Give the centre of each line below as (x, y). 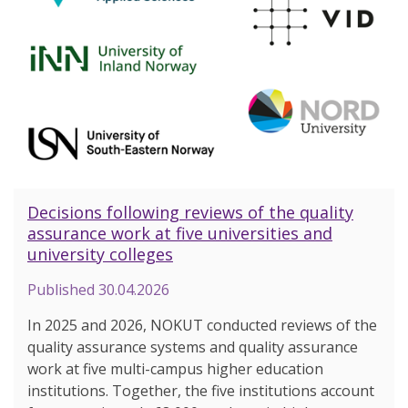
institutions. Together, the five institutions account (201, 391)
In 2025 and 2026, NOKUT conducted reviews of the (202, 326)
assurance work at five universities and (180, 234)
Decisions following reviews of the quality (190, 213)
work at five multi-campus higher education (175, 369)
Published (63, 290)
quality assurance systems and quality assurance (193, 347)
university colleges (100, 255)
